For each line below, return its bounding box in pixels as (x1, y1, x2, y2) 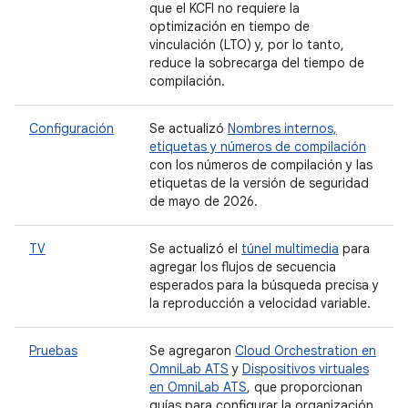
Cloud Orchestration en (235, 342, 376, 359)
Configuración (29, 120, 114, 137)
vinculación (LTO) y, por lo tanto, (149, 36, 344, 53)
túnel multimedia (241, 240, 339, 257)
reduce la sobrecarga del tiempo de (149, 55, 364, 71)
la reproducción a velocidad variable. (149, 295, 371, 311)
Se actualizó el (149, 240, 241, 257)
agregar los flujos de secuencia (149, 259, 336, 275)
